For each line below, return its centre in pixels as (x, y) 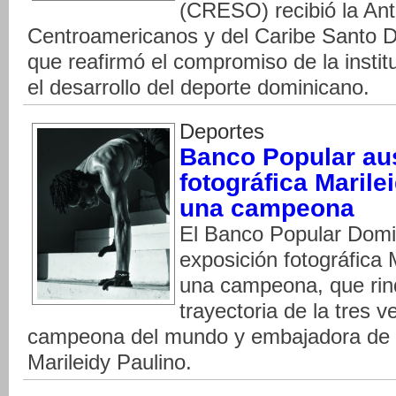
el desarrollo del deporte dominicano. (198, 87)
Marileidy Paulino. (110, 362)
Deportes (222, 131)
